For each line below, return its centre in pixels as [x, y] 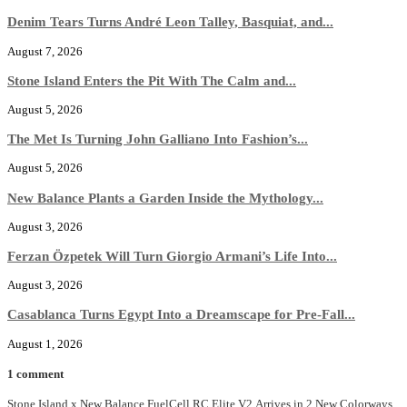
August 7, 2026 [45, 51]
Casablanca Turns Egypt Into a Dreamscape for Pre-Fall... [181, 314]
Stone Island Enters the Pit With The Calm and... [152, 80]
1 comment [35, 373]
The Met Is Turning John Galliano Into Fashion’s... [158, 139]
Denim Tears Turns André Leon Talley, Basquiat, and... [170, 22]
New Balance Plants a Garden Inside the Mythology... [165, 197]
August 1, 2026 [45, 343]
